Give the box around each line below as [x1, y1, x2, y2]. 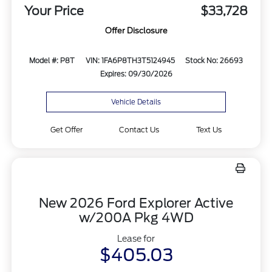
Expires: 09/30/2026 [100, 70, 172, 79]
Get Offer [50, 124, 83, 134]
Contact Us [119, 124, 160, 134]
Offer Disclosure [104, 26, 168, 36]
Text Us [196, 124, 222, 134]
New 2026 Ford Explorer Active [39, 195, 233, 211]
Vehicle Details [111, 97, 161, 106]
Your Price [24, 4, 84, 19]
